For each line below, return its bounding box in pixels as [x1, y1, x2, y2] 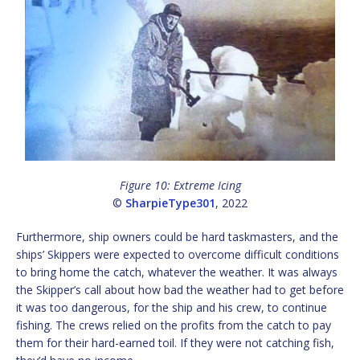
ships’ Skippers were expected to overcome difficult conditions [16, 247, 339, 263]
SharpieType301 [125, 195, 215, 211]
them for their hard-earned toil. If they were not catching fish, [16, 335, 334, 351]
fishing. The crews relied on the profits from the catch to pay [16, 317, 331, 333]
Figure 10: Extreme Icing [119, 178, 241, 194]
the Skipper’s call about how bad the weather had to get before [16, 282, 344, 298]
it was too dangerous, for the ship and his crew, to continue [16, 300, 327, 316]
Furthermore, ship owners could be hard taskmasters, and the [16, 229, 338, 245]
